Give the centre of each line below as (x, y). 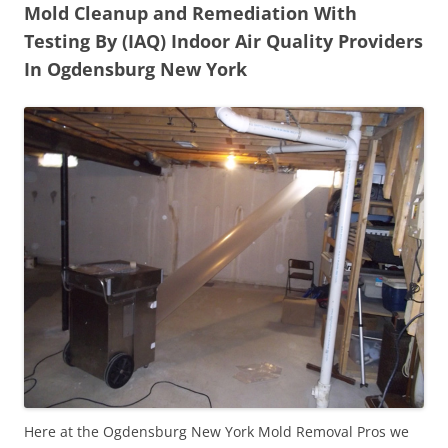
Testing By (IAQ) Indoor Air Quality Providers (223, 40)
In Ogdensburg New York (135, 68)
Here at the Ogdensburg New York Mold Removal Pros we (216, 431)
